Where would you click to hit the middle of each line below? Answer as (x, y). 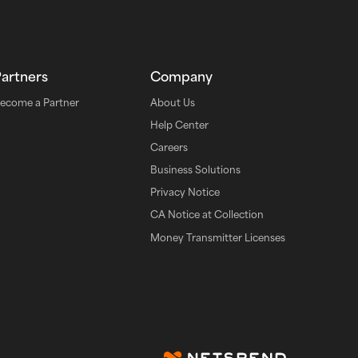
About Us (173, 102)
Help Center (180, 124)
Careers (169, 147)
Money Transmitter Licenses (218, 237)
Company (182, 76)
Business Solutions (196, 170)
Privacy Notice (185, 192)
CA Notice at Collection (207, 215)
